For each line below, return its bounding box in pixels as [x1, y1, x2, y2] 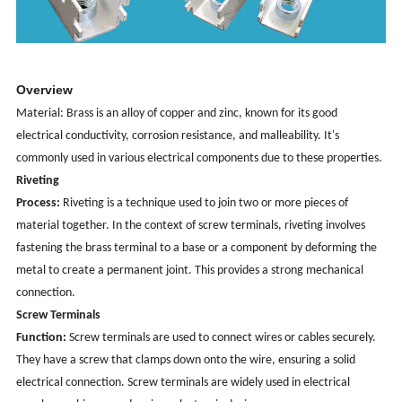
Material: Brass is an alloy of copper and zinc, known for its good [16, 107, 338, 121]
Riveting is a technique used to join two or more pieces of [60, 197, 349, 211]
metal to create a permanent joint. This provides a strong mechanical [16, 264, 364, 278]
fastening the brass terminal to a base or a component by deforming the [16, 241, 378, 256]
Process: [16, 197, 61, 211]
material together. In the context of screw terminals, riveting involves [16, 219, 366, 233]
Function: [16, 331, 67, 345]
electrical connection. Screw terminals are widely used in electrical [16, 376, 351, 390]
